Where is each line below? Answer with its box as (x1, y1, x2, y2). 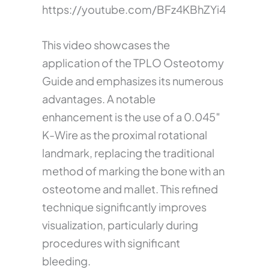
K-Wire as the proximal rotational (42, 128, 207, 142)
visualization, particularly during (42, 218, 198, 232)
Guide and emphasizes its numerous (42, 74, 223, 88)
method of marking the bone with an (42, 164, 225, 178)
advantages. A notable (42, 92, 156, 106)
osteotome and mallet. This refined (42, 182, 218, 196)
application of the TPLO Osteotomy (42, 56, 224, 70)
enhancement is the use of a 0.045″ (42, 110, 220, 124)
